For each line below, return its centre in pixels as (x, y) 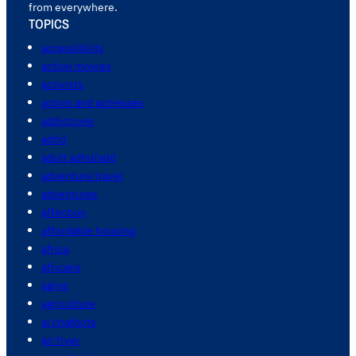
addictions (68, 121)
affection (64, 212)
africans (61, 267)
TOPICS (49, 24)
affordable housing (88, 230)
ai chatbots (69, 322)
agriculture (68, 304)
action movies (76, 66)
